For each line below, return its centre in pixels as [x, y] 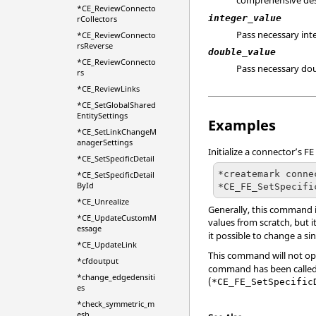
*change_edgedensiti [116, 277]
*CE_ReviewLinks [108, 89]
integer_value [245, 18]
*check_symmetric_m [115, 304]
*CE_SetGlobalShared [116, 105]
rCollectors [97, 19]
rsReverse [95, 45]
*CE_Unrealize [103, 201]
